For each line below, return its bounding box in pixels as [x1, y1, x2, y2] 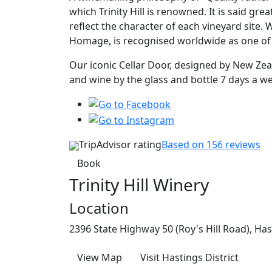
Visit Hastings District [140, 251, 239, 265]
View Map [77, 251, 122, 265]
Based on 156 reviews [161, 138, 260, 152]
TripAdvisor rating [79, 138, 161, 152]
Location [69, 198, 129, 219]
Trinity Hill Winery [69, 173, 209, 197]
